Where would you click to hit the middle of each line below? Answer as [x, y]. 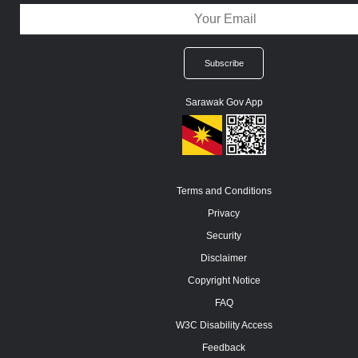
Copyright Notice [224, 281]
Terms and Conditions [224, 191]
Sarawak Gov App [224, 103]
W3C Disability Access [224, 326]
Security [224, 236]
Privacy [224, 214]
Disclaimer [224, 259]
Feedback [224, 348]
